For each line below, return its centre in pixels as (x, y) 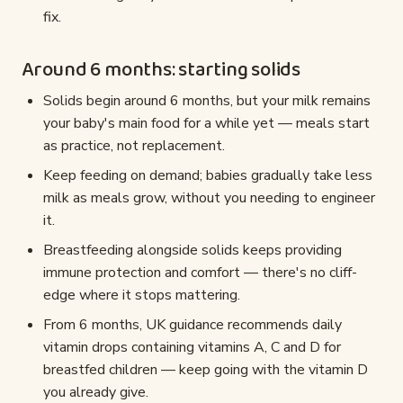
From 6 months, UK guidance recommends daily (193, 325)
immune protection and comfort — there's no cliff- (200, 273)
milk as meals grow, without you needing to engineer (209, 198)
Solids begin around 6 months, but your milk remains (207, 101)
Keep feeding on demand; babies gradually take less (208, 176)
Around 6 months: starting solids (161, 71)
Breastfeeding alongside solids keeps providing (193, 251)
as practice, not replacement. (134, 146)
